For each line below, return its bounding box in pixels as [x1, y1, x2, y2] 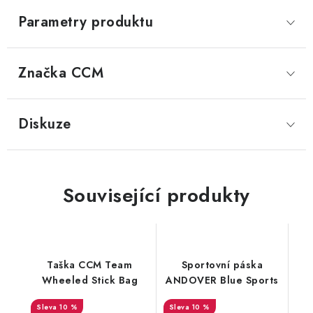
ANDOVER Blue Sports [166, 272, 279, 287]
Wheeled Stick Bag [41, 272, 138, 287]
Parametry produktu [18, 11, 153, 32]
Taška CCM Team [47, 257, 133, 272]
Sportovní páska [181, 257, 263, 272]
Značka [18, 62, 66, 83]
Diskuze [18, 113, 71, 134]
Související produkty [62, 180, 250, 210]
